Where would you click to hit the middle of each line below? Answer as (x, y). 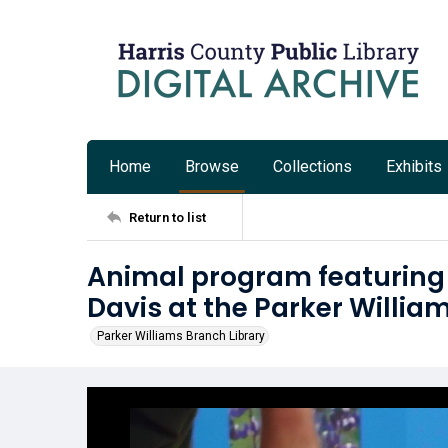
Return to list (167, 217)
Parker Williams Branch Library (181, 336)
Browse (212, 166)
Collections (312, 166)
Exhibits (414, 166)
